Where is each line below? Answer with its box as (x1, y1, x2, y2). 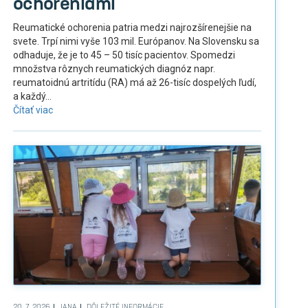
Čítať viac (12, 104, 53, 115)
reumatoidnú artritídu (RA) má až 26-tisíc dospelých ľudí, (12, 76, 256, 88)
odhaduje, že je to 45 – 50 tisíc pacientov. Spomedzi (12, 49, 235, 60)
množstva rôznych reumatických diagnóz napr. (12, 63, 215, 74)
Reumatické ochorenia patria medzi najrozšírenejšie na (12, 21, 252, 33)
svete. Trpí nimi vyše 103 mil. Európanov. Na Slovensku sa (12, 35, 259, 47)
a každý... (12, 90, 52, 102)
